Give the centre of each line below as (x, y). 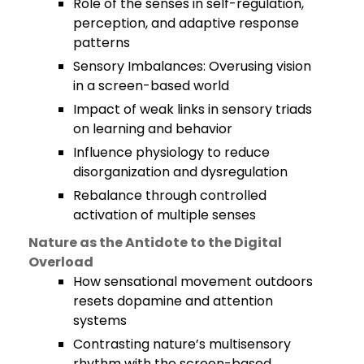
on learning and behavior (153, 128)
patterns (102, 42)
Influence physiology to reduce (171, 152)
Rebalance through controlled (170, 195)
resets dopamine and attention (173, 301)
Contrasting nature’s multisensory (182, 344)
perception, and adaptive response (186, 23)
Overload (61, 262)
